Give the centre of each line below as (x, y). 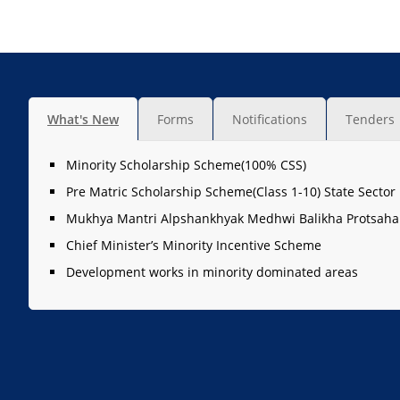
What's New (83, 119)
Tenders (370, 119)
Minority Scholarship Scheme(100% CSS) (186, 165)
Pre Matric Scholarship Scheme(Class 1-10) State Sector (231, 192)
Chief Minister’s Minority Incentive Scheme (194, 245)
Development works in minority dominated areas (212, 272)
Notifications (270, 119)
